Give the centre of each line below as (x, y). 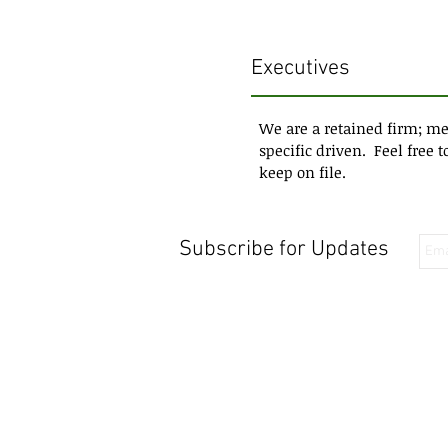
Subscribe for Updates (284, 249)
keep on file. (306, 172)
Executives (300, 68)
